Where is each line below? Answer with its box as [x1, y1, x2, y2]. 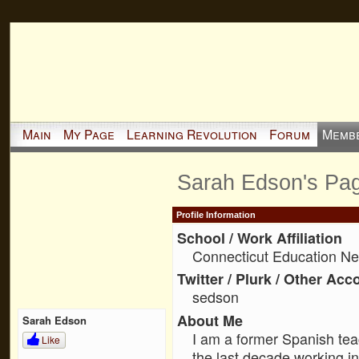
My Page [63, 124, 115, 143]
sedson [192, 286, 240, 308]
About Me [176, 309, 243, 330]
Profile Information [175, 210, 256, 220]
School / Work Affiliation [176, 228, 342, 248]
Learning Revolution [126, 124, 257, 143]
